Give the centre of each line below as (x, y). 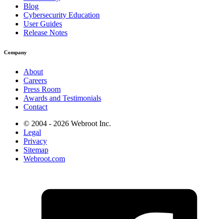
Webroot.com (44, 158)
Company (15, 52)
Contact (35, 107)
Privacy (35, 141)
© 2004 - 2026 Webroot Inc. (67, 123)
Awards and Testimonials (62, 98)
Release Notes (45, 32)
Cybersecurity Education (62, 15)
